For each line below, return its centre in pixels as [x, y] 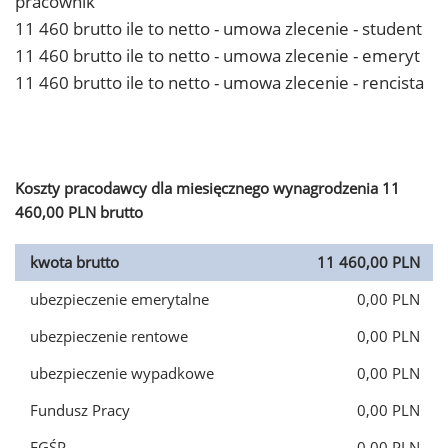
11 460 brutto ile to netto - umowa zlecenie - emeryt [217, 55]
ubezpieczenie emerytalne [119, 299]
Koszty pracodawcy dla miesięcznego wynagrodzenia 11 [207, 188]
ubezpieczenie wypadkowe [122, 373]
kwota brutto [74, 262]
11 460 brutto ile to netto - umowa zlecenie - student [218, 28]
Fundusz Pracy [80, 410]
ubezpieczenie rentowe [109, 336]
